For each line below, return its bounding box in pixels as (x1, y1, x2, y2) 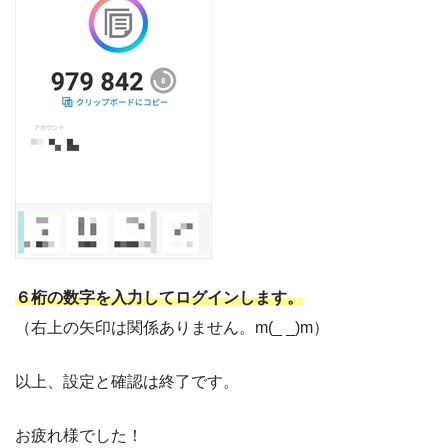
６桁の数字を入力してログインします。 (15, 288, 303, 306)
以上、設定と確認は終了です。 (15, 372, 239, 390)
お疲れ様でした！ (15, 426, 143, 444)
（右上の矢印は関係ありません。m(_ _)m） (15, 318, 329, 336)
